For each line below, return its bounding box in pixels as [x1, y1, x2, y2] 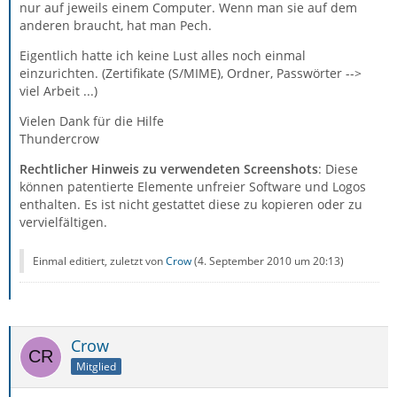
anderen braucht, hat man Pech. [19, 17, 212, 34]
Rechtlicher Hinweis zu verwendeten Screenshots [19, 160, 318, 177]
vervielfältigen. [19, 214, 107, 230]
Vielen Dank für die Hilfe [19, 113, 164, 129]
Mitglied [76, 358, 116, 374]
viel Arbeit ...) [19, 82, 97, 99]
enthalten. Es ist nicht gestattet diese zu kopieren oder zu [19, 196, 362, 213]
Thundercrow [19, 130, 99, 147]
